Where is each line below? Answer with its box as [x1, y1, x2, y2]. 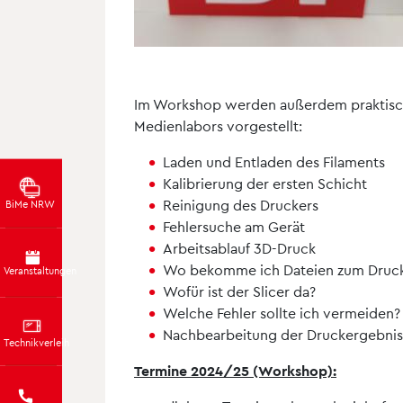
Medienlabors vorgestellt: [134, 117, 302, 134]
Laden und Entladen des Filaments [163, 153, 385, 170]
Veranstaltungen [4, 264, 77, 276]
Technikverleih [4, 336, 70, 348]
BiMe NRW [4, 198, 55, 210]
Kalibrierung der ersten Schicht [163, 175, 367, 192]
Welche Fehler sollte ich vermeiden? [163, 304, 400, 321]
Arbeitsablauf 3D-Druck [163, 239, 316, 256]
